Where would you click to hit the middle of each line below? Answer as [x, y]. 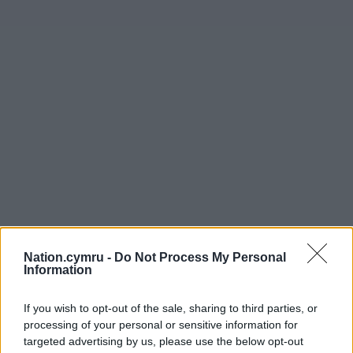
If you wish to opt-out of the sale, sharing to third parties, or [171, 308]
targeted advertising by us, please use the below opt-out [163, 341]
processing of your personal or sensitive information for [161, 324]
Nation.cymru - [69, 257]
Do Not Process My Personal [200, 257]
